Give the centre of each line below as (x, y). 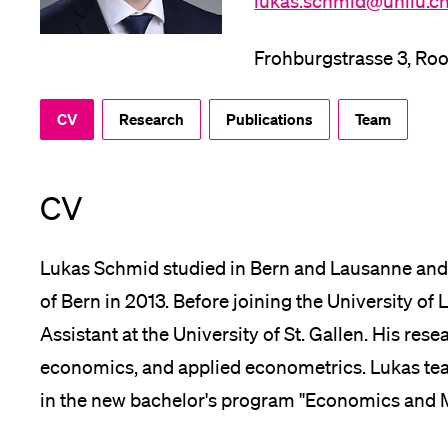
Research (151, 119)
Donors (161, 278)
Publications (269, 119)
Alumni (161, 82)
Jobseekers (177, 180)
